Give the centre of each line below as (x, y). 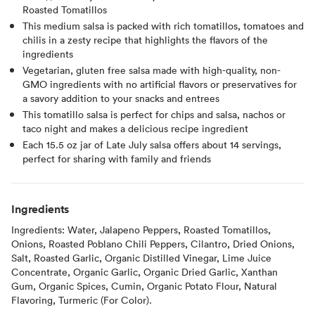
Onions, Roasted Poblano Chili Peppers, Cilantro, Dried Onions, (153, 243)
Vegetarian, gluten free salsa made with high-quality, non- (152, 70)
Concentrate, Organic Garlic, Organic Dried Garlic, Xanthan (144, 271)
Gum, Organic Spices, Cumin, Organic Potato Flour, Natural (144, 285)
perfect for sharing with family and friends (117, 158)
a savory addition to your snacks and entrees (121, 98)
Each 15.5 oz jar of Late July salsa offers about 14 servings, (152, 144)
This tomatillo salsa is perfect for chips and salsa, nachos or (154, 114)
